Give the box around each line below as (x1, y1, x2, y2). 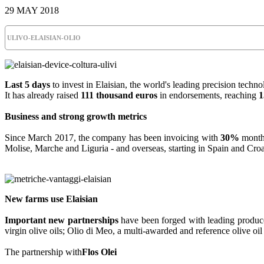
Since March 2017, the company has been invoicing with (5, 132, 220, 143)
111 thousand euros (81, 90, 157, 100)
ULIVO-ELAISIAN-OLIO (7, 34, 81, 41)
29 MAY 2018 (5, 5, 59, 15)
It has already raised (5, 90, 81, 100)
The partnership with (5, 246, 82, 257)
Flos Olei (82, 246, 117, 257)
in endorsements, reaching (157, 90, 259, 100)
